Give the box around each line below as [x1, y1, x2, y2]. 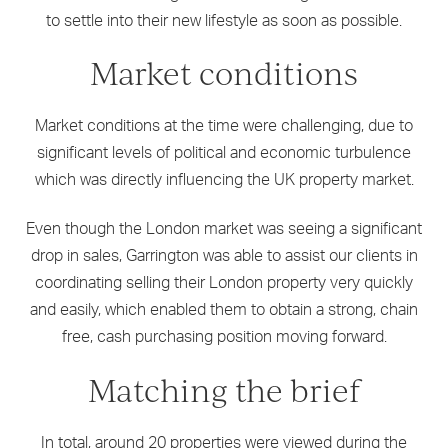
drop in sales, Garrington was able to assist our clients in [30, 248, 418, 265]
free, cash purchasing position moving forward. [61, 329, 387, 346]
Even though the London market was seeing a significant [26, 221, 422, 238]
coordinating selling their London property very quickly [35, 275, 413, 292]
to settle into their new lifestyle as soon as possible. [46, 12, 402, 29]
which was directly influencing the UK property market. [34, 172, 414, 189]
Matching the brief [87, 369, 361, 409]
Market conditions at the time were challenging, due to [35, 118, 413, 135]
